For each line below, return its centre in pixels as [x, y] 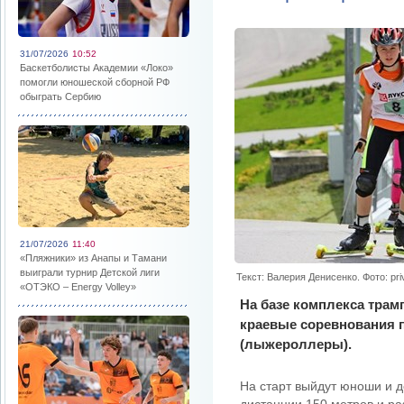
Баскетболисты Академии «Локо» [96, 68]
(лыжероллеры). [296, 344]
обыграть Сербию [60, 96]
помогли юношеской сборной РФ [95, 82]
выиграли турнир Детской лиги [90, 272]
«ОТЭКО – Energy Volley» [78, 287]
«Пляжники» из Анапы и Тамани [93, 258]
